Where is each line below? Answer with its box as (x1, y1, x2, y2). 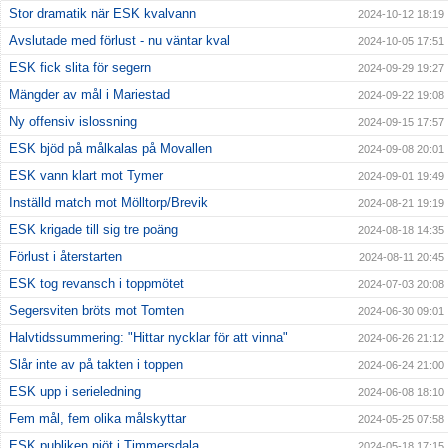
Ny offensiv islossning (9, 114, 137, 130)
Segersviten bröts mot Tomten (9, 303, 184, 319)
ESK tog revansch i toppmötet (9, 276, 184, 292)
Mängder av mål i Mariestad (9, 87, 170, 103)
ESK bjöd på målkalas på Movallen (9, 141, 212, 157)
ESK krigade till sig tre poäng (9, 222, 178, 238)
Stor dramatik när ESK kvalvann (9, 6, 196, 22)
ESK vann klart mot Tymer (9, 168, 163, 184)
